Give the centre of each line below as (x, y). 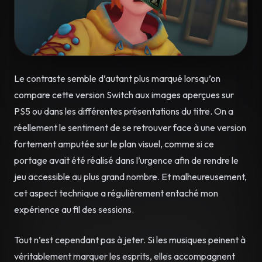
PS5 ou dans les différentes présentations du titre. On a (124, 111)
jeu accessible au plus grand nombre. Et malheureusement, (130, 176)
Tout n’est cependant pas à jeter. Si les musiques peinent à (130, 239)
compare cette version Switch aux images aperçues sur (124, 94)
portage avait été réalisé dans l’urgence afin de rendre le (126, 160)
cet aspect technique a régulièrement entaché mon (116, 193)
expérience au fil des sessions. (74, 209)
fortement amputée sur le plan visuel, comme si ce (114, 144)
